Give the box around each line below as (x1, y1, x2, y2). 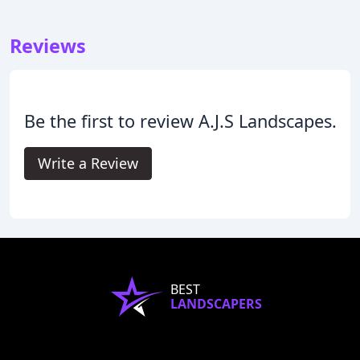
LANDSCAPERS (170, 294, 262, 313)
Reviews (10, 32, 86, 59)
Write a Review (37, 153, 138, 173)
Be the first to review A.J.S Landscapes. (23, 108, 337, 133)
